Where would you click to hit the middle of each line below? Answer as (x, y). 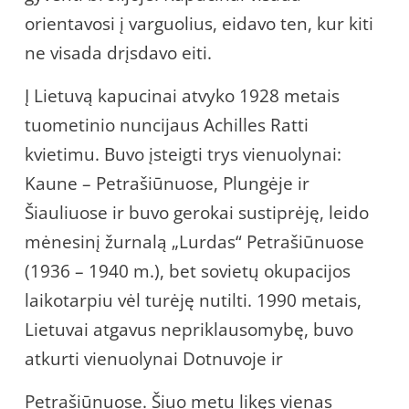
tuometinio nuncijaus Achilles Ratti (167, 125)
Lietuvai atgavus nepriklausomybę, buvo (189, 329)
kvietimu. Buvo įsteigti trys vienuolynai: (183, 154)
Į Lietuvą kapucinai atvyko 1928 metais (182, 95)
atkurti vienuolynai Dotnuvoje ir (154, 358)
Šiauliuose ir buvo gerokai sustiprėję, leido (197, 212)
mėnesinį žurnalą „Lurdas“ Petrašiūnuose (194, 241)
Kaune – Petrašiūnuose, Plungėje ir (167, 183)
